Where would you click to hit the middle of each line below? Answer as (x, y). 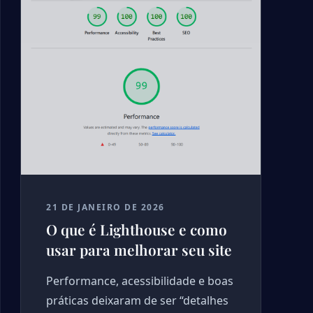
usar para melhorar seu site (139, 249)
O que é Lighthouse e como (137, 229)
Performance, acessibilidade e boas (140, 281)
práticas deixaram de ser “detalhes (137, 300)
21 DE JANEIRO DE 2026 (105, 207)
